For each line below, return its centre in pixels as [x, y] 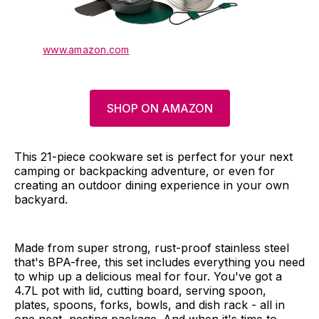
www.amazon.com [86, 50]
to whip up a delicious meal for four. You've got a [148, 277]
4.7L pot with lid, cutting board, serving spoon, [140, 291]
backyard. [41, 200]
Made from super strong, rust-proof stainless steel [152, 248]
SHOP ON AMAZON [159, 109]
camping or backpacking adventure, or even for [145, 171]
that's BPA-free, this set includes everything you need [159, 262]
